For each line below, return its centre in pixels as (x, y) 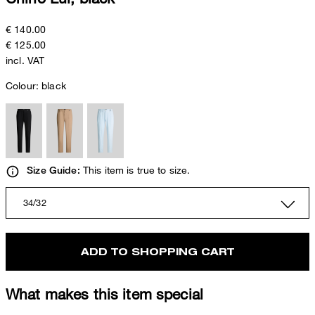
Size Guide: (53, 171)
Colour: (24, 86)
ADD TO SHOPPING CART (157, 251)
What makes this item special (104, 294)
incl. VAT (25, 60)
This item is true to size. (135, 170)
